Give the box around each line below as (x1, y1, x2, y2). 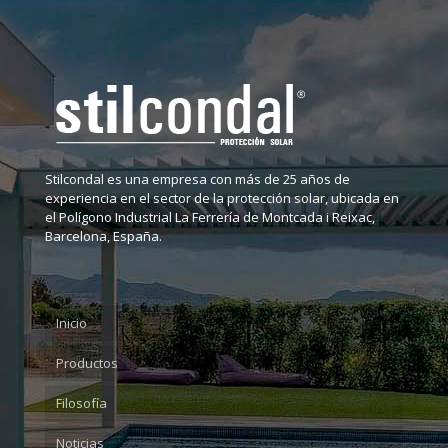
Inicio (56, 313, 87, 332)
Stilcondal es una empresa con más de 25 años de (45, 169, 350, 188)
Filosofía (56, 393, 107, 412)
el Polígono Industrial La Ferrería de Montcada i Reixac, (45, 207, 375, 226)
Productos (56, 353, 118, 372)
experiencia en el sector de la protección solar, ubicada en (45, 188, 399, 207)
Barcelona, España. (45, 226, 162, 245)
